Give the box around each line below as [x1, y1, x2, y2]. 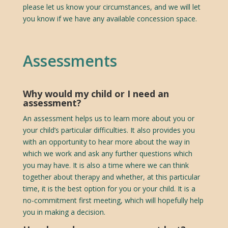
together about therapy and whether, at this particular [22, 172, 200, 182]
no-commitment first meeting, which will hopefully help [22, 195, 204, 205]
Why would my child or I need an [22, 87, 169, 100]
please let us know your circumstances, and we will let [22, 2, 201, 12]
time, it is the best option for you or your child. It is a [22, 183, 195, 193]
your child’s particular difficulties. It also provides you [22, 125, 195, 135]
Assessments [22, 50, 117, 71]
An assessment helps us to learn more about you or [22, 113, 194, 123]
